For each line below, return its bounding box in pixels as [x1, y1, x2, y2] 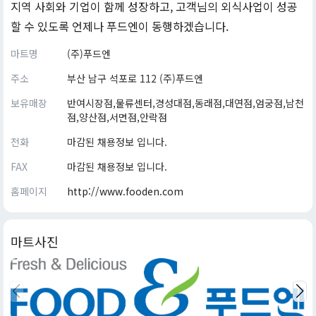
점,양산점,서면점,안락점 [67, 110, 167, 124]
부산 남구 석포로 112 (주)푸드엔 [67, 71, 203, 85]
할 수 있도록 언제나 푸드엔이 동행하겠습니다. [11, 18, 229, 35]
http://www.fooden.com [67, 184, 183, 198]
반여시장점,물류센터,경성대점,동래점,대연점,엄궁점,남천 [67, 96, 304, 110]
